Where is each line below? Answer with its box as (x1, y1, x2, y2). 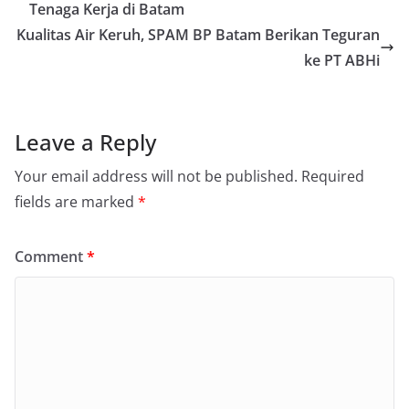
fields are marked (15, 191, 138, 212)
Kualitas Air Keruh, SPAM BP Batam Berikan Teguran (16, 24, 380, 45)
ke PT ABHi (304, 49, 380, 70)
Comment (15, 246, 87, 267)
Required (301, 165, 364, 186)
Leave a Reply (15, 126, 156, 157)
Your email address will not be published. (15, 165, 298, 186)
